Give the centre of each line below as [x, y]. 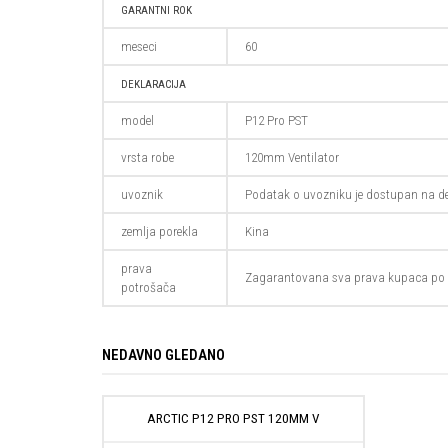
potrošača [148, 288]
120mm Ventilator [292, 158]
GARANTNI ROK [156, 11]
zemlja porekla [159, 232]
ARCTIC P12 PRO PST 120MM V [233, 419]
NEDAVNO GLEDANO [163, 355]
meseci [139, 47]
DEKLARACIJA [153, 85]
